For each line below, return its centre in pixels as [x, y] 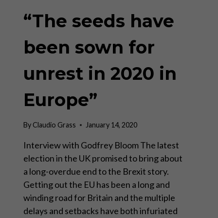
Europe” [60, 100]
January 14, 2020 [112, 125]
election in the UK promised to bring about [103, 158]
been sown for [89, 47]
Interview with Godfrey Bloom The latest [101, 145]
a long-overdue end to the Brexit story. [96, 172]
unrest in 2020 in [100, 73]
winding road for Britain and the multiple [99, 198]
